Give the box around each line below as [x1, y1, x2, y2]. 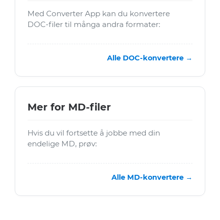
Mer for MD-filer [27, 101, 111, 113]
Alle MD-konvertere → [111, 173, 192, 182]
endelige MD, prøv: [27, 139, 97, 149]
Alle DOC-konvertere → [107, 54, 192, 63]
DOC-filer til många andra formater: [27, 20, 160, 29]
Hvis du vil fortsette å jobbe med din [27, 128, 160, 138]
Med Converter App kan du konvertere [27, 9, 170, 19]
